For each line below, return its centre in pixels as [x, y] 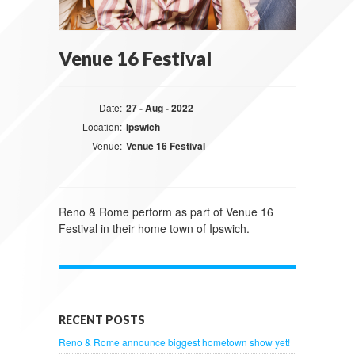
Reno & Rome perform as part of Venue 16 [166, 212]
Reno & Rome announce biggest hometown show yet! [174, 342]
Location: [102, 126]
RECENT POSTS [102, 320]
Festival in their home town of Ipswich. [154, 228]
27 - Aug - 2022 [160, 108]
